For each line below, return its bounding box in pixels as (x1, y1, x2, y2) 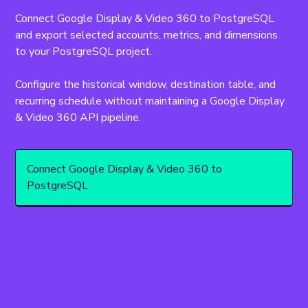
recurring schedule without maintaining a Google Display (15, 93, 288, 109)
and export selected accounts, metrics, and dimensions (15, 27, 281, 43)
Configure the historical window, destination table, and (15, 77, 279, 92)
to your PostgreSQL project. (15, 44, 153, 59)
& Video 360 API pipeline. (15, 110, 142, 125)
